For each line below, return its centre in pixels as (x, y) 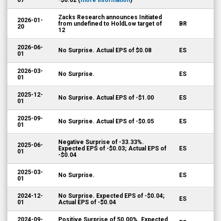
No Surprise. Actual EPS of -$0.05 (106, 121)
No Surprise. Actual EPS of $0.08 (105, 50)
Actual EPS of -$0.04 (87, 202)
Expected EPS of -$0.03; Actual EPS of (112, 148)
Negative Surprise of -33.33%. (101, 142)
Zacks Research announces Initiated (110, 17)
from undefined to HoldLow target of (110, 24)
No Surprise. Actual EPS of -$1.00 (106, 98)
